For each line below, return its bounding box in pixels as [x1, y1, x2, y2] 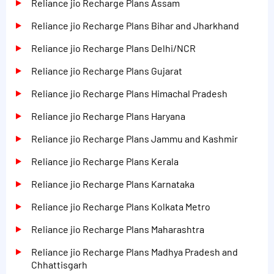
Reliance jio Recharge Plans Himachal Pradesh [31, 87, 228, 99]
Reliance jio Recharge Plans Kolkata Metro [31, 200, 210, 212]
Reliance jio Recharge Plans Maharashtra [31, 223, 204, 235]
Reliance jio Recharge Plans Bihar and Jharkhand [31, 19, 239, 31]
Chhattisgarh [31, 258, 87, 270]
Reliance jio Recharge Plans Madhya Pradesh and [31, 245, 238, 257]
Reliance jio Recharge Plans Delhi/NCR [31, 42, 196, 54]
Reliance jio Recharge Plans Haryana [31, 109, 185, 122]
